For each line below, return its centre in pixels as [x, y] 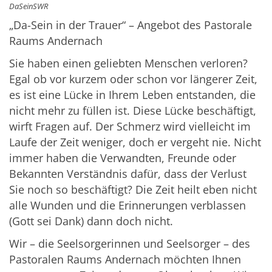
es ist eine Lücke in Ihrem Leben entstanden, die [132, 94]
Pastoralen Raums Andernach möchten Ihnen [125, 259]
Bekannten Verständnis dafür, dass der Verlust [128, 173]
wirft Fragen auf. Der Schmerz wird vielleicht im [130, 126]
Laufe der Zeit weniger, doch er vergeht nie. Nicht [135, 142]
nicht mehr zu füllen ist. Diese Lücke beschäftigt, [133, 110]
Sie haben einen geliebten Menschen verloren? [128, 63]
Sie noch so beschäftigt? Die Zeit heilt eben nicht [133, 189]
